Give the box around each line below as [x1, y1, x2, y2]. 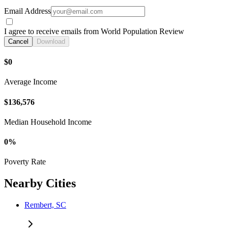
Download [37, 37, 65, 45]
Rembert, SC [24, 201, 66, 210]
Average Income [4, 77, 57, 87]
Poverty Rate [4, 157, 46, 166]
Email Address [4, 6, 51, 15]
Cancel [8, 37, 28, 45]
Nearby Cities [4, 177, 76, 190]
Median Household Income [4, 117, 92, 126]
